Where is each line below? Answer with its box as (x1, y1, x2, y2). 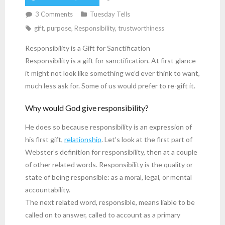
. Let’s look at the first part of (101, 135, 192, 144)
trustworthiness (118, 24, 164, 32)
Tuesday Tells (90, 10, 130, 18)
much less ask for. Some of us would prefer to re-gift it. (25, 81, 195, 90)
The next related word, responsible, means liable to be (25, 197, 195, 206)
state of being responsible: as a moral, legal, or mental (25, 172, 192, 181)
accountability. (25, 185, 70, 194)
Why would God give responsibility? (25, 103, 149, 113)
